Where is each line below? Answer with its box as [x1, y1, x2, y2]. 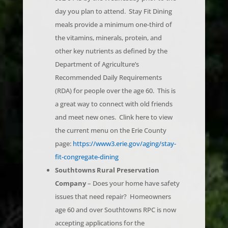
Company [54, 164, 86, 174]
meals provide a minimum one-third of [54, 5, 172, 15]
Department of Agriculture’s [54, 45, 139, 54]
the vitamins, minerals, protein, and [54, 18, 162, 28]
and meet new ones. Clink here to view [54, 98, 173, 107]
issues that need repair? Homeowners [54, 177, 171, 187]
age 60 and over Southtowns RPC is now [54, 190, 176, 200]
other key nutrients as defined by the [54, 32, 167, 41]
